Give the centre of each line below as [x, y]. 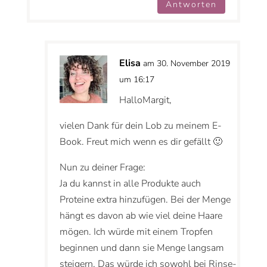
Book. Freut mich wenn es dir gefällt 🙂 [141, 142]
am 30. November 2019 [186, 64]
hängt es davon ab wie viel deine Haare [141, 216]
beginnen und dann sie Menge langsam [142, 248]
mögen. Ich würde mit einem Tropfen [136, 232]
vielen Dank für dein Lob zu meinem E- [140, 126]
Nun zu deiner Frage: [102, 168]
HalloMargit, [145, 100]
